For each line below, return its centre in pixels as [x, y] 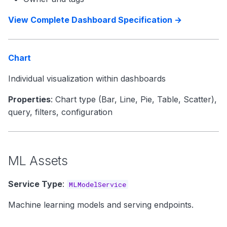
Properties [29, 99]
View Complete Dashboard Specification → [95, 20]
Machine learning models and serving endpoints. [101, 205]
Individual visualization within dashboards [87, 79]
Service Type [35, 184]
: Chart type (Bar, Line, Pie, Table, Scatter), [134, 99]
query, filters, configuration [60, 112]
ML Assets [38, 161]
